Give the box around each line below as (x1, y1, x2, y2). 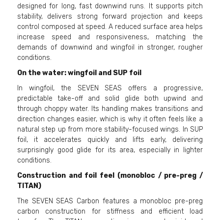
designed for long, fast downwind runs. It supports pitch (17, 1, 203, 10)
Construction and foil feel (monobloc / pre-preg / (17, 171, 203, 180)
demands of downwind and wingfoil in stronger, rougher (17, 43, 203, 52)
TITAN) (17, 181, 41, 190)
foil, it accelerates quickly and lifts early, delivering (17, 135, 203, 144)
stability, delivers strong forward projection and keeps (17, 12, 203, 21)
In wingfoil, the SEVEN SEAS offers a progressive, (17, 83, 203, 92)
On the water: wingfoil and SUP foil (17, 68, 141, 77)
